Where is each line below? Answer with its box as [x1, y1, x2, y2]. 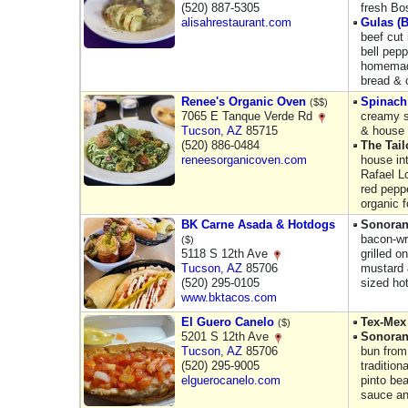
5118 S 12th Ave [181, 247, 271, 260]
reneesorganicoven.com [181, 153, 307, 167]
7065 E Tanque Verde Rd [181, 109, 316, 123]
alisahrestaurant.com [181, 15, 291, 29]
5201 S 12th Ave [181, 330, 272, 343]
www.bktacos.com [181, 291, 277, 304]
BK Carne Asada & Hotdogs [181, 218, 335, 231]
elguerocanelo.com [181, 373, 280, 387]
